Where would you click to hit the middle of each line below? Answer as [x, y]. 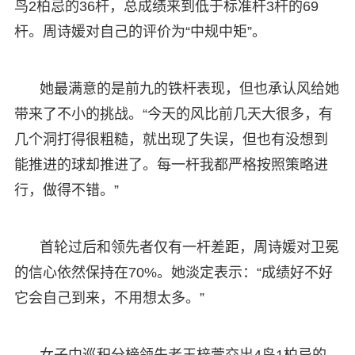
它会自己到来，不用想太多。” [109, 298]
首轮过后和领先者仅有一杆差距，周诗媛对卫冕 [189, 247]
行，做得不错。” [66, 190]
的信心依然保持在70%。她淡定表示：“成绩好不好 [173, 272]
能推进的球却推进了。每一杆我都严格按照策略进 [171, 164]
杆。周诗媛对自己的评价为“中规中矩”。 [140, 31]
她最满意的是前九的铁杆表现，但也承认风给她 [189, 88]
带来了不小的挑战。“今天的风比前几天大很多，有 [173, 114]
